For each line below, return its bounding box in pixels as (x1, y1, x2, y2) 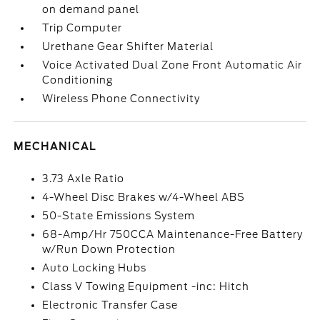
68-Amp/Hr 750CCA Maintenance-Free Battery (42, 229, 304, 240)
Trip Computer (42, 22, 123, 34)
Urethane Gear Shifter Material (42, 41, 214, 52)
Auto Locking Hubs (42, 262, 147, 274)
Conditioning (42, 74, 114, 86)
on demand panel (42, 4, 140, 15)
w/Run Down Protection (42, 244, 176, 255)
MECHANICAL (14, 141, 97, 152)
